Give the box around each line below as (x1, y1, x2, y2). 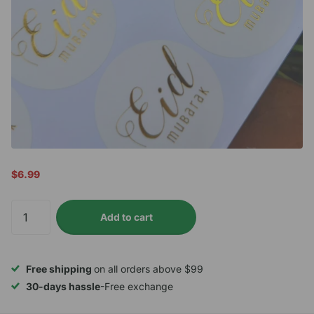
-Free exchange (100, 280, 173, 293)
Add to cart (100, 211, 153, 224)
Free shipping (26, 263, 94, 275)
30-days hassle (26, 280, 100, 293)
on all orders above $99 (94, 263, 203, 275)
